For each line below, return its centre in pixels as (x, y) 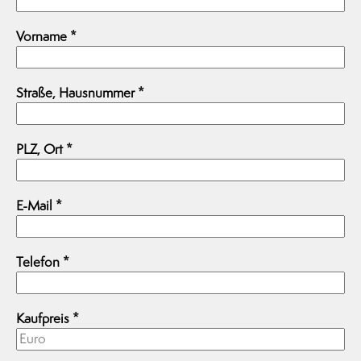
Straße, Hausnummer (77, 93)
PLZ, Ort (41, 149)
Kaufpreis (44, 318)
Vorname (43, 36)
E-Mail (36, 205)
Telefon (39, 262)
